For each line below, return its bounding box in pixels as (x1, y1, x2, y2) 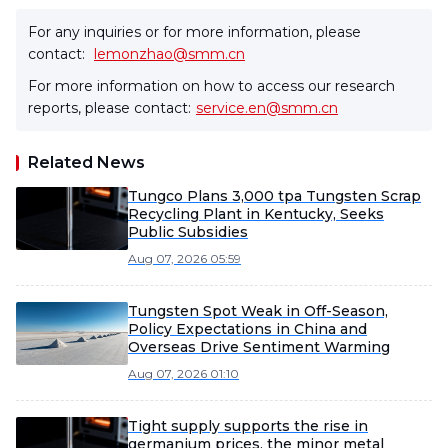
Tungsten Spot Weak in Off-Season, (128, 302, 388, 320)
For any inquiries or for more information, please (28, 23, 361, 41)
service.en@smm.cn (196, 99, 338, 117)
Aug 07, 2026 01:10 (128, 366, 239, 381)
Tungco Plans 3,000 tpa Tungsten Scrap (128, 187, 421, 205)
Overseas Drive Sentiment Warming (128, 338, 390, 356)
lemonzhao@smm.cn (94, 45, 245, 63)
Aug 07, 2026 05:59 (128, 251, 241, 266)
